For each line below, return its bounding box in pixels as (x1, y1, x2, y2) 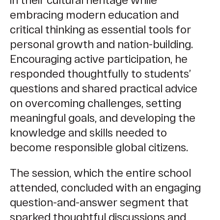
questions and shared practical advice (10, 82, 197, 95)
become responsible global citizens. (10, 140, 188, 154)
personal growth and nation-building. (10, 37, 193, 51)
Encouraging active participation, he (10, 52, 188, 65)
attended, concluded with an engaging (10, 181, 201, 194)
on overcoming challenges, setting (10, 96, 181, 110)
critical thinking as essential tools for (10, 23, 191, 36)
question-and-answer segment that (10, 195, 189, 209)
